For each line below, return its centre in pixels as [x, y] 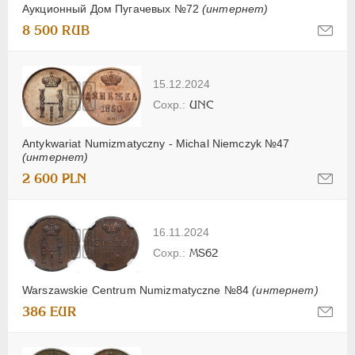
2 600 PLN [54, 179]
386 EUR [50, 312]
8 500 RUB [56, 30]
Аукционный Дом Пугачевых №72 [113, 8]
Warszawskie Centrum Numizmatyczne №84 [137, 290]
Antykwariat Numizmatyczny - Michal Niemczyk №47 [156, 144]
